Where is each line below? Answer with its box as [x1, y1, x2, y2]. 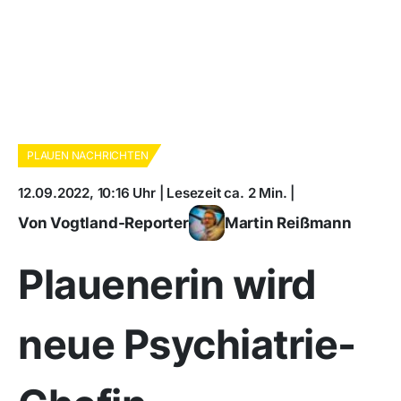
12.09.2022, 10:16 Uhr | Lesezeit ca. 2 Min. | [18, 184, 294, 201]
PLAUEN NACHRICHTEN [27, 149, 149, 162]
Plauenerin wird [18, 260, 317, 309]
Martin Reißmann [224, 213, 352, 232]
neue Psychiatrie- [18, 320, 356, 369]
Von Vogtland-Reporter [18, 213, 189, 232]
